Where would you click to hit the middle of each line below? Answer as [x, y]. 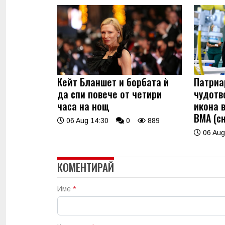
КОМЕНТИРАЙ [86, 167]
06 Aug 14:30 [86, 121]
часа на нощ [83, 106]
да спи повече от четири [109, 94]
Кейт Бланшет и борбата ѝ [113, 82]
